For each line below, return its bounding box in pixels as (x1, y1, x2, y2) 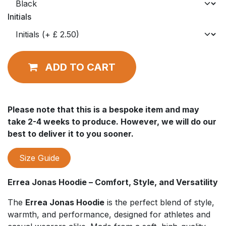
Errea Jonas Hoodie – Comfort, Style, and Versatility (8, 177, 218, 188)
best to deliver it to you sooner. (8, 128, 134, 139)
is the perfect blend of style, (104, 197, 214, 208)
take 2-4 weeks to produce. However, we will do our (8, 116, 216, 127)
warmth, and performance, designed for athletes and (8, 209, 210, 220)
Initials (8, 11, 31, 22)
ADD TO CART (45, 61, 116, 73)
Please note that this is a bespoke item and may (8, 104, 199, 115)
